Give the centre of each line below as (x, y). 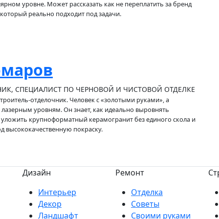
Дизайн (37, 173)
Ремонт (130, 173)
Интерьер (57, 192)
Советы (145, 204)
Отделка (147, 192)
